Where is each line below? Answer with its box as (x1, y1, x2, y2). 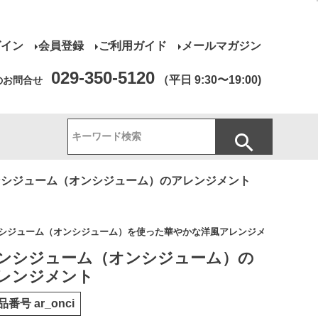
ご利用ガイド (99, 40, 167, 52)
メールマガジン (182, 40, 261, 52)
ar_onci (33, 297, 75, 309)
